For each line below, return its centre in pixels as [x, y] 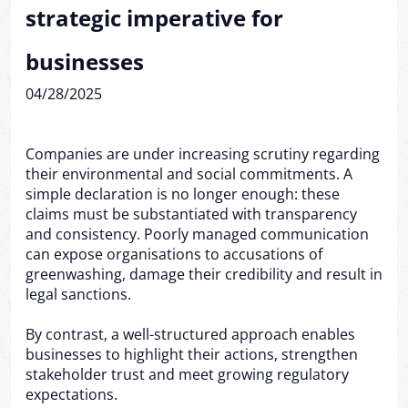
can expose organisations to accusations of [174, 254]
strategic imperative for [154, 18]
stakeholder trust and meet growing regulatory [187, 374]
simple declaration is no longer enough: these [183, 194]
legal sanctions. [78, 294]
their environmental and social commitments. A [189, 174]
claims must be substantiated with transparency [191, 214]
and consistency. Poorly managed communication [197, 234]
